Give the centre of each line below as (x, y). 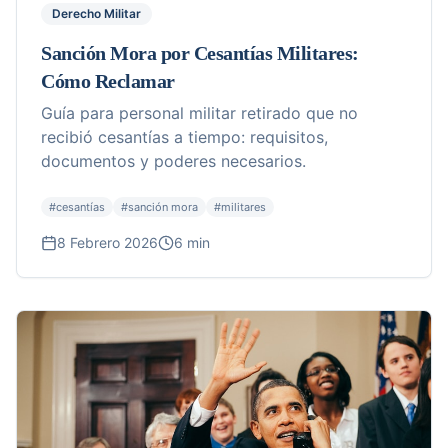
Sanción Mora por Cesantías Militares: (200, 53)
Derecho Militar (96, 14)
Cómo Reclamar (108, 81)
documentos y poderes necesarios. (173, 161)
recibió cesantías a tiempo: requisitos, (184, 137)
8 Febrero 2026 (107, 243)
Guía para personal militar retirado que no (199, 113)
